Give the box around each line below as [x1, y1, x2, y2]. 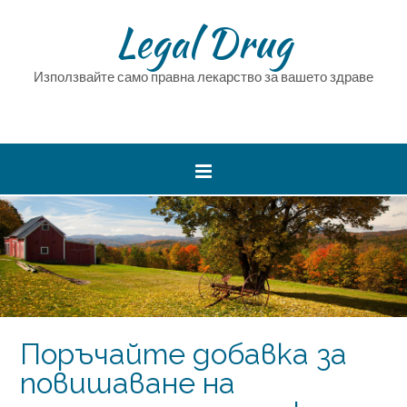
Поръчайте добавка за [20, 336, 347, 371]
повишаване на [20, 365, 235, 400]
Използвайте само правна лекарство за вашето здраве [34, 68, 373, 84]
